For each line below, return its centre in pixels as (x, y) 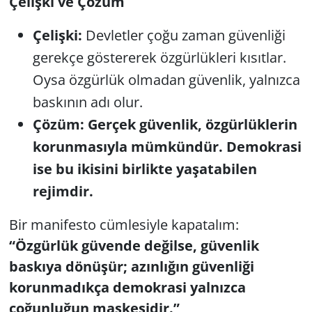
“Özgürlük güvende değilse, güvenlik (134, 245)
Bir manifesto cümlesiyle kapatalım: (124, 224)
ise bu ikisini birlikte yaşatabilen (145, 169)
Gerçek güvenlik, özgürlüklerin (192, 124)
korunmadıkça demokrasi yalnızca (127, 287)
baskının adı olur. (87, 102)
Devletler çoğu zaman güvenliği (184, 35)
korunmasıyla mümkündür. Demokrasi (167, 146)
